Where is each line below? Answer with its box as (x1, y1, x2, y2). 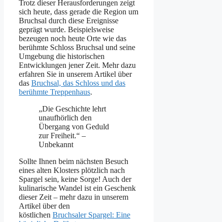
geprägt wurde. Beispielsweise (19, 25, 114, 34)
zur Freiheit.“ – (39, 131, 86, 140)
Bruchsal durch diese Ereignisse (19, 16, 118, 25)
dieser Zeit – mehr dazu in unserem (19, 193, 128, 202)
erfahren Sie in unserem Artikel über (19, 70, 132, 79)
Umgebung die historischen (19, 52, 105, 61)
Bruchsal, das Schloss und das (31, 79, 125, 88)
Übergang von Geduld (39, 122, 109, 131)
